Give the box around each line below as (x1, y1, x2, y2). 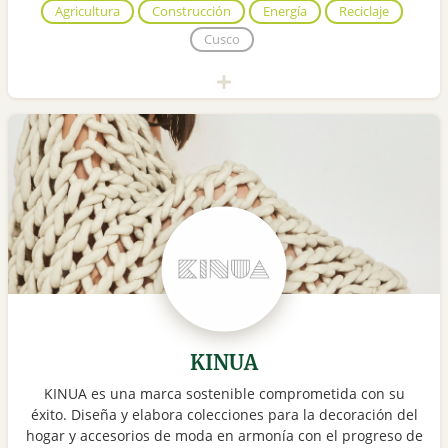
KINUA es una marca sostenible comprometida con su (43, 384, 405, 404)
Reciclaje (339, 2, 389, 21)
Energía (263, 2, 307, 21)
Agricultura (55, 2, 120, 21)
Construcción (152, 2, 231, 21)
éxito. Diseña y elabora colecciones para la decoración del (30, 405, 418, 425)
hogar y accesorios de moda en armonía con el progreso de (25, 426, 423, 446)
